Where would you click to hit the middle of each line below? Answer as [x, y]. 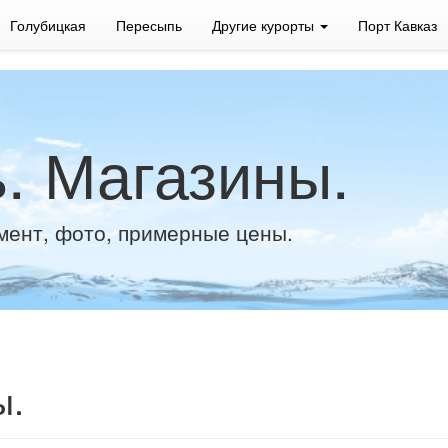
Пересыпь [149, 25]
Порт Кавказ [397, 25]
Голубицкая [48, 25]
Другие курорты [265, 25]
